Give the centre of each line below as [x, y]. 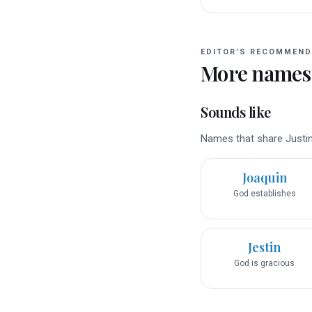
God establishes [264, 194]
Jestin [264, 248]
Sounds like [236, 112]
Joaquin [264, 178]
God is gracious [264, 264]
